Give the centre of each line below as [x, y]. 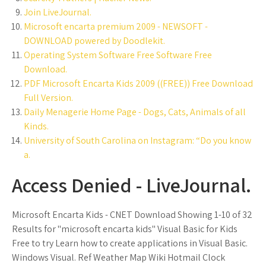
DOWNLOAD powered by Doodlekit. [94, 41]
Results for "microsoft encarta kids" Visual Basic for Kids [125, 229]
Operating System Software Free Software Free [118, 55]
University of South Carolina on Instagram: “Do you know [137, 140]
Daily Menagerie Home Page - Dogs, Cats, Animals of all [135, 112]
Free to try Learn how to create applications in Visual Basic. [130, 243]
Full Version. [48, 98]
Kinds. [36, 126]
